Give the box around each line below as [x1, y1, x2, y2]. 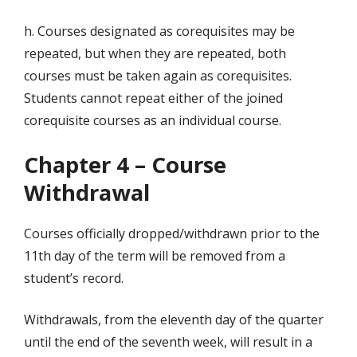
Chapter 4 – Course [24, 149, 226, 180]
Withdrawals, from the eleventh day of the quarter [24, 311, 324, 329]
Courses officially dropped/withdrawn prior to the [24, 225, 320, 243]
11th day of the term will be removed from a [24, 247, 285, 265]
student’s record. [24, 269, 124, 288]
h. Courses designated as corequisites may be [24, 22, 295, 41]
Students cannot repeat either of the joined [24, 89, 283, 108]
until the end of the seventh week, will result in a [24, 333, 312, 351]
